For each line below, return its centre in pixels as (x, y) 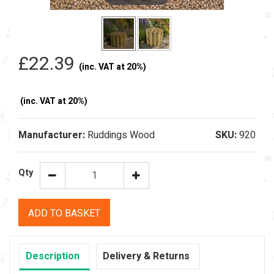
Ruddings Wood (121, 135)
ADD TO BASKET (64, 213)
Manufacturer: (53, 135)
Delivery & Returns (146, 256)
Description (53, 256)
